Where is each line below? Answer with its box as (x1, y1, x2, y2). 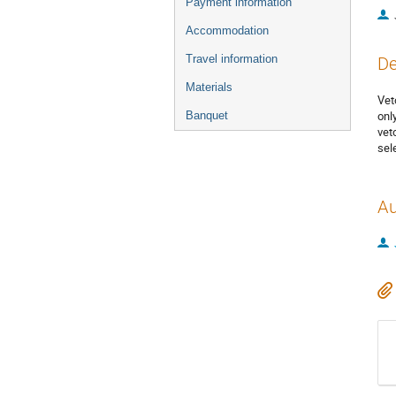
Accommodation (186, 24, 269, 37)
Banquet (186, 109, 228, 122)
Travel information (186, 52, 278, 65)
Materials (186, 80, 232, 94)
